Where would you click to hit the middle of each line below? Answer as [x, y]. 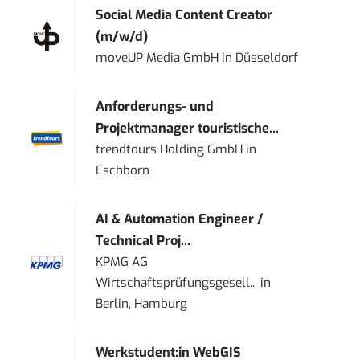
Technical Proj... [143, 241]
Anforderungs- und [155, 107]
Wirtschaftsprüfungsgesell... [177, 283]
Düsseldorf [267, 58]
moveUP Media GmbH [157, 58]
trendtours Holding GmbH [170, 150]
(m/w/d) [122, 37]
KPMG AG [122, 262]
